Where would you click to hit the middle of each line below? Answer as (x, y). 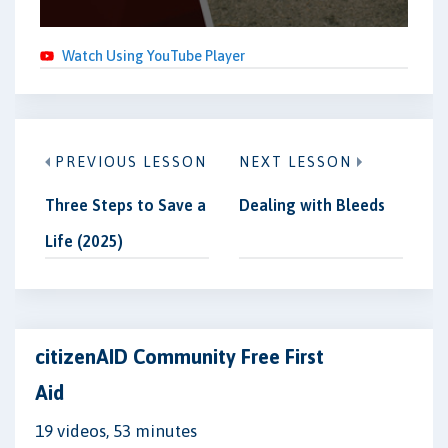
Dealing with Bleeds (312, 205)
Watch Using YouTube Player (153, 55)
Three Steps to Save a (125, 205)
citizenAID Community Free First (179, 356)
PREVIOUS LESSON (131, 162)
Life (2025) (84, 241)
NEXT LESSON (295, 162)
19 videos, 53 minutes (116, 431)
